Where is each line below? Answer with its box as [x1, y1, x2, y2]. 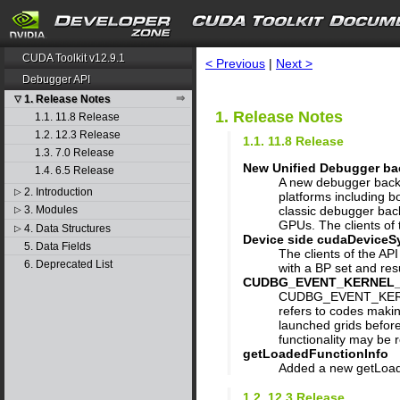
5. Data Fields [23, 239, 91, 253]
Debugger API [22, 73, 91, 86]
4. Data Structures [23, 221, 111, 235]
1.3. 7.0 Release [34, 146, 114, 160]
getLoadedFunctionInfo [243, 346, 388, 361]
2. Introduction [23, 186, 93, 199]
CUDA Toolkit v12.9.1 [22, 52, 126, 64]
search [114, 17, 150, 31]
